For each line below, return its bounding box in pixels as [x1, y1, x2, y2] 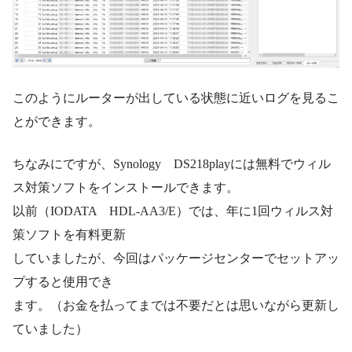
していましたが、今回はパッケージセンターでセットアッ [13, 251, 339, 266]
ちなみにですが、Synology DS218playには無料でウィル [13, 157, 331, 171]
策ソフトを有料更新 [13, 228, 126, 242]
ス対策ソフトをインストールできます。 [13, 181, 239, 195]
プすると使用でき [13, 275, 113, 289]
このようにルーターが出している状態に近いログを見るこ [13, 91, 339, 105]
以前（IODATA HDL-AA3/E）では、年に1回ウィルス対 [13, 204, 333, 218]
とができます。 [13, 115, 101, 129]
